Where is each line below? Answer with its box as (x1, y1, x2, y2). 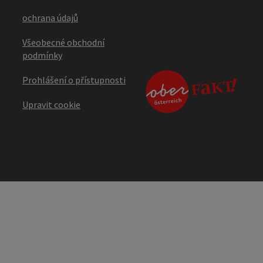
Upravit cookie (22, 98, 80, 110)
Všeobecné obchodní (22, 36, 104, 48)
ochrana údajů (22, 11, 78, 23)
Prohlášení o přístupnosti (22, 73, 126, 86)
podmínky (22, 49, 62, 61)
